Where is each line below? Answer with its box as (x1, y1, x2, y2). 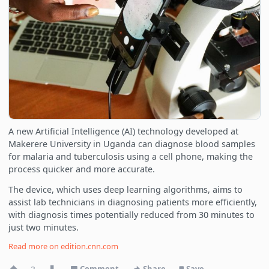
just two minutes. (8, 221, 79, 233)
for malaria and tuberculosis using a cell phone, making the (8, 150, 253, 162)
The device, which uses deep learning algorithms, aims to (8, 183, 243, 195)
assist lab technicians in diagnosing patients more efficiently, (8, 196, 258, 208)
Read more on (8, 241, 61, 252)
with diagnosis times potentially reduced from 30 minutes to (8, 208, 255, 220)
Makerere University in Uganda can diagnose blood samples (8, 138, 256, 150)
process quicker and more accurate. (8, 163, 156, 175)
